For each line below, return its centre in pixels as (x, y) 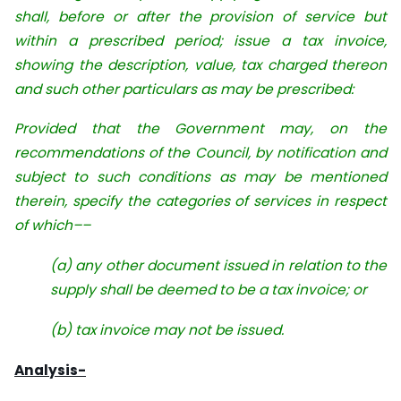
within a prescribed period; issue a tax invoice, (200, 40)
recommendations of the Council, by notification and (200, 153)
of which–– (52, 226)
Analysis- (50, 370)
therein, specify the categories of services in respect (200, 201)
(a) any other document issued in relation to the (218, 266)
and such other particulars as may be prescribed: (184, 89)
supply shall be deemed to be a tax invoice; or (209, 290)
